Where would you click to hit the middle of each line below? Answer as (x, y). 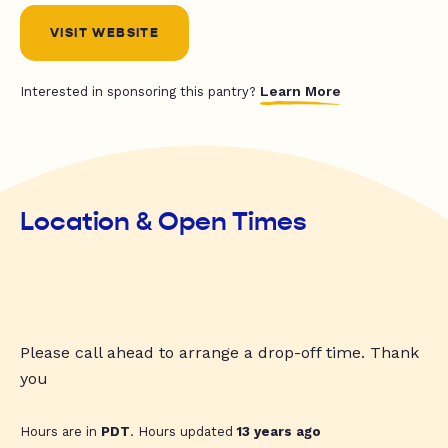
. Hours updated (183, 432)
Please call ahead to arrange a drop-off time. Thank (219, 353)
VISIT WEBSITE (105, 33)
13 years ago (279, 432)
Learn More (300, 91)
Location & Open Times (163, 222)
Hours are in (60, 432)
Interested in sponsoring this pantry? (140, 92)
